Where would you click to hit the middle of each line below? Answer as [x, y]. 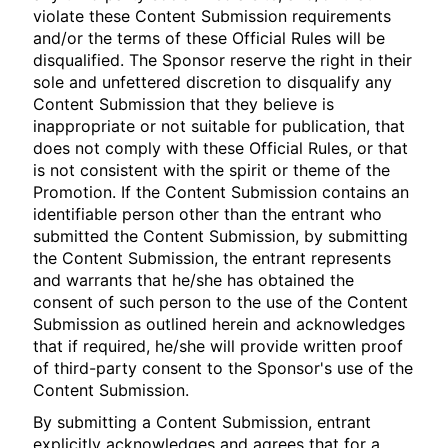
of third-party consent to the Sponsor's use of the [223, 368]
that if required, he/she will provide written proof [218, 346]
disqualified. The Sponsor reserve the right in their [223, 60]
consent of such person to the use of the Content [221, 302]
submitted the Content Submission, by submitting [221, 236]
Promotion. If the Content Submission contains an [221, 192]
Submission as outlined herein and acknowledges [219, 324]
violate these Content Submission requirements [212, 16]
